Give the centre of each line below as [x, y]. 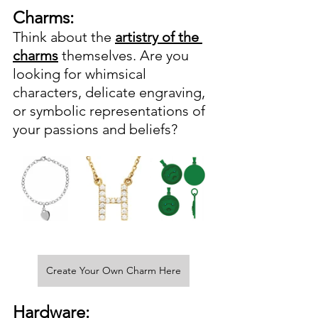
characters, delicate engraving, [111, 93]
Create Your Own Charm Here [114, 271]
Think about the [64, 37]
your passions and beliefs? [97, 130]
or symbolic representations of [111, 111]
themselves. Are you [125, 56]
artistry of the [159, 37]
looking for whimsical [81, 74]
